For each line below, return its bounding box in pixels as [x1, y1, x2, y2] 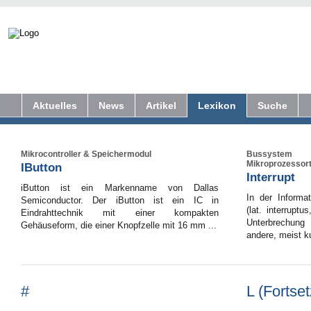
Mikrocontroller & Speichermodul [21, 149, 151, 159]
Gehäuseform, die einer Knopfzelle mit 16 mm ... [21, 220, 217, 230]
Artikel [146, 100, 176, 111]
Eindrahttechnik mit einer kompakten [21, 208, 219, 218]
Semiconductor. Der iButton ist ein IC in [21, 195, 219, 205]
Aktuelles [33, 100, 77, 111]
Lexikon [198, 100, 236, 111]
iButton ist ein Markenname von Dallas [21, 183, 219, 193]
